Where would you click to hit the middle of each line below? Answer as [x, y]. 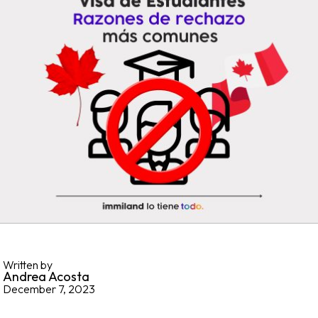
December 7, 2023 [49, 289]
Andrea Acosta [46, 276]
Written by [28, 265]
